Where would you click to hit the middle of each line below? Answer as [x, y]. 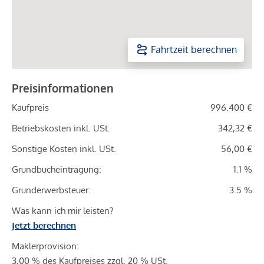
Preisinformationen [63, 88]
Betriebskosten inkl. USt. [61, 128]
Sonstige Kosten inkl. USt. [64, 149]
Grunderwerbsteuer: [51, 190]
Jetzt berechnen [44, 226]
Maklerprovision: [45, 246]
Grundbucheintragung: [57, 170]
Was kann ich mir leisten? [62, 211]
